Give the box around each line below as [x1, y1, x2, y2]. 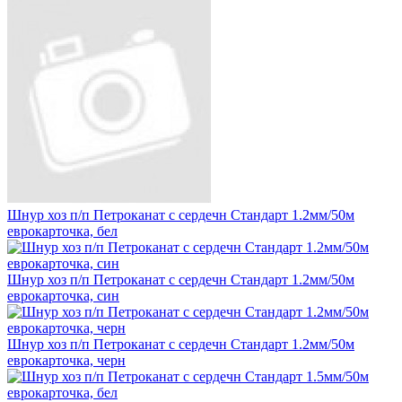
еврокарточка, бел [7, 223, 118, 239]
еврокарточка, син [7, 287, 119, 303]
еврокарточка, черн [7, 352, 126, 368]
